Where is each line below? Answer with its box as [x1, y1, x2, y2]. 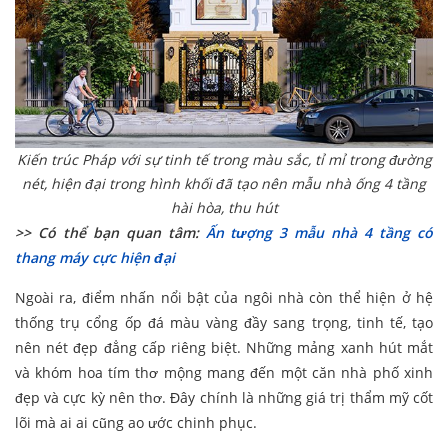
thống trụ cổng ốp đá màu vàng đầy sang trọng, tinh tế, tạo [15, 313, 433, 333]
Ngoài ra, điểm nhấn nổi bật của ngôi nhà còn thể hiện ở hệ [15, 288, 433, 308]
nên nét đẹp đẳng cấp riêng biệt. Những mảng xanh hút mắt [15, 338, 433, 358]
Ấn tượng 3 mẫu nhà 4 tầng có [205, 223, 434, 243]
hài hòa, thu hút [170, 198, 278, 218]
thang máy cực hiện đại [15, 248, 175, 268]
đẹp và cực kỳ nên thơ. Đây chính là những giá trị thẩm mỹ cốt [15, 388, 433, 408]
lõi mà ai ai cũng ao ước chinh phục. [15, 413, 257, 433]
